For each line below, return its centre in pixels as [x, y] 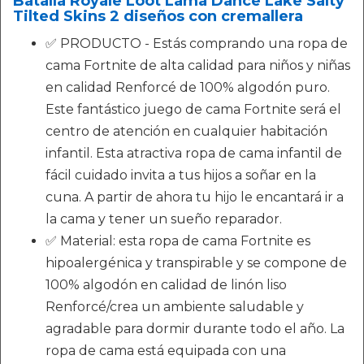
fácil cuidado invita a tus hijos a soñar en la [181, 175]
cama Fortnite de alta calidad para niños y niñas [198, 66]
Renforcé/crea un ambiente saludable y [175, 307]
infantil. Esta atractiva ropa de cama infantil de [194, 154]
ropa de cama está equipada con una [166, 351]
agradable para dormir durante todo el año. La [195, 329]
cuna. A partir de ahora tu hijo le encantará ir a [195, 197]
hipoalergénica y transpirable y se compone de [196, 263]
